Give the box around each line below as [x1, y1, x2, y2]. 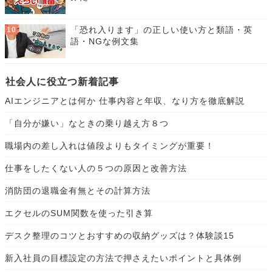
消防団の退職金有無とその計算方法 [5, 186, 151, 196]
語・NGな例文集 [70, 36, 139, 47]
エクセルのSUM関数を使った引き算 [5, 208, 153, 219]
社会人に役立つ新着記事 [5, 76, 119, 87]
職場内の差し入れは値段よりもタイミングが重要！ [5, 141, 214, 151]
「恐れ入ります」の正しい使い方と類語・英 [70, 25, 253, 35]
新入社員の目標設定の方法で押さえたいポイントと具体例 [5, 253, 242, 263]
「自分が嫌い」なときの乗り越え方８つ [5, 118, 169, 129]
